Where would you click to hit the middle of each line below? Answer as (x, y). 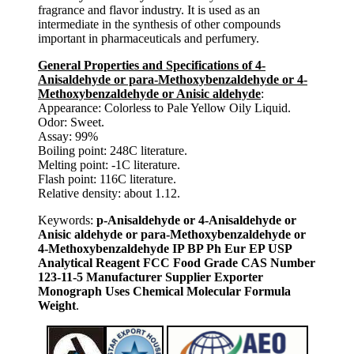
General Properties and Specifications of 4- (152, 65)
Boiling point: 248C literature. (113, 150)
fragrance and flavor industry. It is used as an (149, 9)
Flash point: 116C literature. (107, 179)
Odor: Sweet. (71, 122)
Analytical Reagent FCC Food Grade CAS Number (177, 262)
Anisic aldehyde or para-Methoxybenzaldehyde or (172, 234)
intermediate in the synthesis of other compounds (159, 24)
